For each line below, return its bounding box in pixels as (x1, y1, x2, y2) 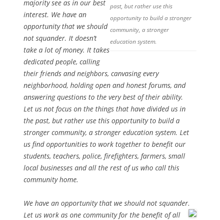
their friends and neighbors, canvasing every (24, 69, 159, 78)
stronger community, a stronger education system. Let (24, 128, 189, 137)
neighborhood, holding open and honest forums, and (24, 81, 186, 90)
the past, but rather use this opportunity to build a (24, 116, 180, 125)
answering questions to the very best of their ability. (24, 92, 183, 102)
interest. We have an (24, 10, 86, 19)
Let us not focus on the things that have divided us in (24, 104, 186, 113)
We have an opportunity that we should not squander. (24, 198, 190, 208)
